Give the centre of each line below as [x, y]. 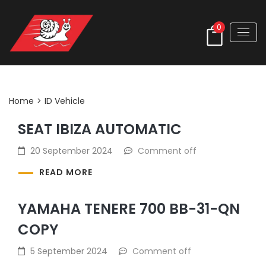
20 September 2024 [72, 151]
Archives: [32, 83]
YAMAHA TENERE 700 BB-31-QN [129, 209]
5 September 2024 [69, 251]
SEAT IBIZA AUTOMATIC [100, 129]
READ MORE [66, 172]
